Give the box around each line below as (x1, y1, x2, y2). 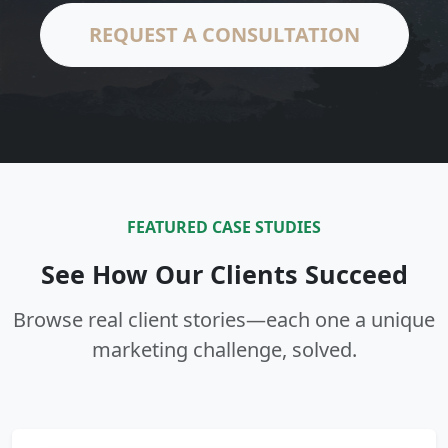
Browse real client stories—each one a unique (13, 306, 435, 333)
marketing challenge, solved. (91, 336, 357, 363)
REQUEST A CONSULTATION (88, 21, 360, 48)
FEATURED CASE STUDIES (127, 216, 321, 238)
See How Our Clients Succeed (40, 257, 408, 291)
